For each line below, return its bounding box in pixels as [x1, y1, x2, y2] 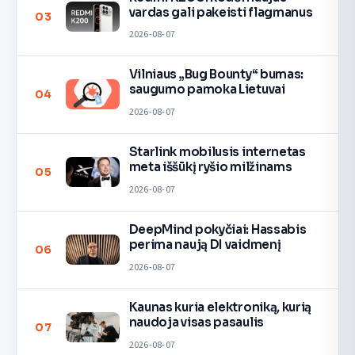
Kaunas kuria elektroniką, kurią [128, 300, 312, 315]
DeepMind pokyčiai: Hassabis [128, 222, 307, 238]
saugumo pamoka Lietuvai [128, 82, 285, 97]
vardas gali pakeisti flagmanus [128, 4, 313, 20]
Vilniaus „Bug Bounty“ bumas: [128, 67, 304, 82]
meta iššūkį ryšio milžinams [128, 159, 292, 175]
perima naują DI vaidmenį [128, 237, 281, 253]
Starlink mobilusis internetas [128, 144, 306, 160]
